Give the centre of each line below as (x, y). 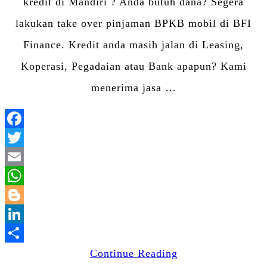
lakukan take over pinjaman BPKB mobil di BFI (133, 24)
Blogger (153, 214)
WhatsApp (159, 195)
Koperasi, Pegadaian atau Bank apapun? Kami (133, 66)
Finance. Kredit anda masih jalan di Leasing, (133, 45)
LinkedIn (156, 233)
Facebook (157, 138)
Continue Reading (133, 254)
